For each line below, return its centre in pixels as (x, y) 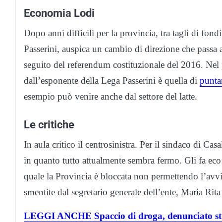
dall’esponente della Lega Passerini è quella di (112, 80)
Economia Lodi (59, 13)
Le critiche (49, 124)
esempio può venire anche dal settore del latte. (111, 96)
